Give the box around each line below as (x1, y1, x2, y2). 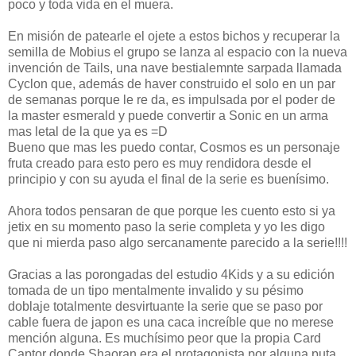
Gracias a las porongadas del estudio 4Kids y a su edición (8, 267, 335, 281)
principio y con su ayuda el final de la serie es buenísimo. (8, 172, 329, 186)
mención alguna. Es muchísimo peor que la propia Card (8, 331, 321, 345)
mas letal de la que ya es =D (8, 124, 168, 138)
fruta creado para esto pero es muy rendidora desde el (8, 156, 311, 170)
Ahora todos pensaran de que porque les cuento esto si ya (8, 203, 335, 218)
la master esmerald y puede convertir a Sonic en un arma (8, 108, 328, 122)
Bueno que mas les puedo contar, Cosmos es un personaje (8, 140, 340, 154)
